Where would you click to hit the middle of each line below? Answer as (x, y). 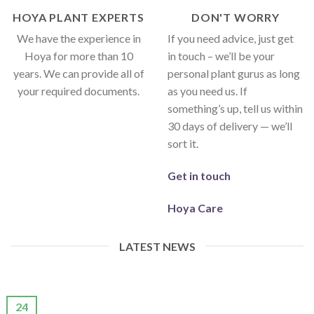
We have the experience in (78, 39)
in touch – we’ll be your (221, 56)
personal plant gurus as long (234, 74)
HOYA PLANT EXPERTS (78, 18)
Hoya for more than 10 (78, 56)
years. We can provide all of (78, 74)
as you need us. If (207, 91)
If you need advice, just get (231, 39)
